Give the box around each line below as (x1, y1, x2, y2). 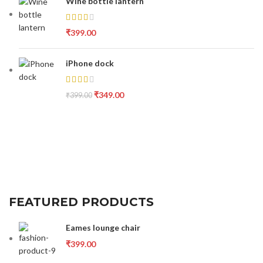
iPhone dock (66, 58, 114, 68)
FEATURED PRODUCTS (9, 194, 154, 209)
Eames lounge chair (66, 222, 141, 232)
